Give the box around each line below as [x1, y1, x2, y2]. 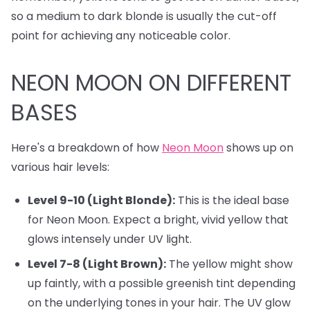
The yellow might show [166, 256, 293, 273]
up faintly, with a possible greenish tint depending [28, 275, 295, 292]
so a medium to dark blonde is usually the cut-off [11, 8, 277, 25]
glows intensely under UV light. [28, 231, 192, 248]
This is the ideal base [175, 192, 289, 209]
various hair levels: [11, 159, 109, 176]
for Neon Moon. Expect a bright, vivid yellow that [28, 212, 289, 228]
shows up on [224, 140, 293, 156]
